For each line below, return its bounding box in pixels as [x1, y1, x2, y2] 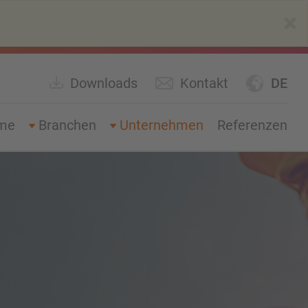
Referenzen [217, 117, 287, 133]
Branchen [38, 117, 96, 133]
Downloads [70, 75, 137, 91]
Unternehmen [120, 117, 203, 133]
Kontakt [180, 75, 228, 91]
